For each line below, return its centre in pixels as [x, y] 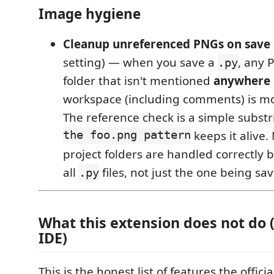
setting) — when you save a [140, 62]
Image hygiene [90, 13]
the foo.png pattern [127, 136]
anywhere [242, 81]
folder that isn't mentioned [138, 81]
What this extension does [130, 222]
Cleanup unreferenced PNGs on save [167, 44]
